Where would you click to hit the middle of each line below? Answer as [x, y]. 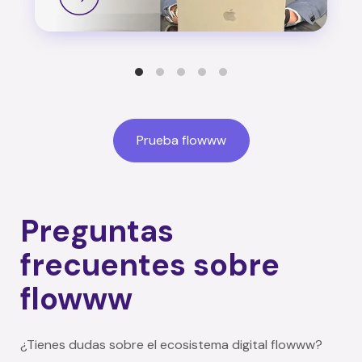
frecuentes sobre [150, 265]
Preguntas [97, 231]
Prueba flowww [181, 140]
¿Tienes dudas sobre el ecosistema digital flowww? [171, 344]
